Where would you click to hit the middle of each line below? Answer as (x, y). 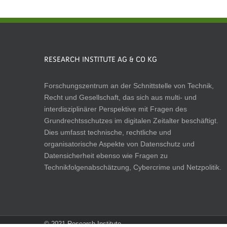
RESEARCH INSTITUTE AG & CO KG (101, 60)
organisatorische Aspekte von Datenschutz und (119, 144)
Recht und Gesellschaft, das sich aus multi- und (120, 97)
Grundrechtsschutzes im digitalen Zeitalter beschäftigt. (131, 121)
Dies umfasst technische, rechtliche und (108, 132)
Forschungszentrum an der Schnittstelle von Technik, (129, 86)
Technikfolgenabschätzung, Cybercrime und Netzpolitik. (133, 167)
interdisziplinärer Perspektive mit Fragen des (116, 109)
